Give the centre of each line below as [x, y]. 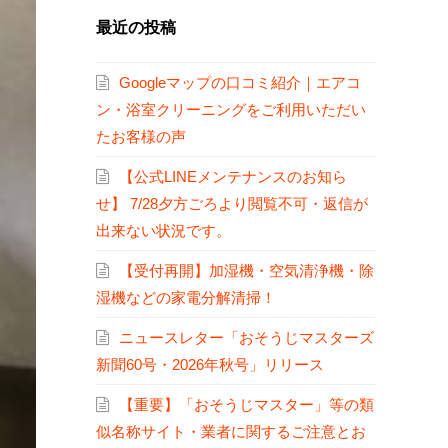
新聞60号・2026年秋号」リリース [210, 365]
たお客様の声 [141, 137]
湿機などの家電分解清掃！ [186, 298]
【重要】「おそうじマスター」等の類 [246, 405]
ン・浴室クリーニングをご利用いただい [231, 110]
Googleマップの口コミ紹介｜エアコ [240, 83]
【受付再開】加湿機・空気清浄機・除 [246, 271]
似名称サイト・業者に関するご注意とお [231, 432]
